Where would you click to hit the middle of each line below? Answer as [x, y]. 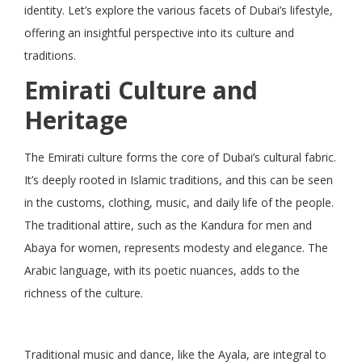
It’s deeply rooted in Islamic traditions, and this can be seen [179, 179]
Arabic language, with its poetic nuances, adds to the [162, 270]
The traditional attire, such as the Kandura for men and [168, 225]
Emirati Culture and [141, 90]
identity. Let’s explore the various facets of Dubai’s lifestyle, [179, 10]
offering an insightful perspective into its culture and [159, 32]
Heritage [76, 120]
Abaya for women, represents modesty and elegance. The [176, 247]
